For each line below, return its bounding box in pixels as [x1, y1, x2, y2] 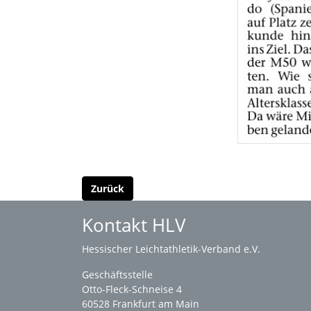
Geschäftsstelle [82, 268, 153, 282]
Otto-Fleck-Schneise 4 [82, 283, 182, 296]
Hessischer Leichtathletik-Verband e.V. [82, 242, 260, 256]
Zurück [91, 182, 124, 196]
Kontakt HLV [82, 212, 185, 238]
